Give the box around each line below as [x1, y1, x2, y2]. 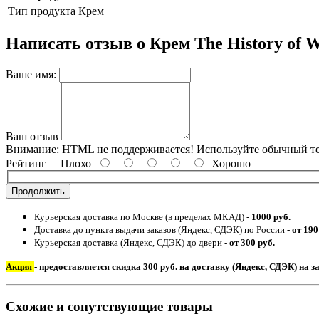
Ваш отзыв [6, 130, 58, 142]
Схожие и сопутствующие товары [6, 298, 213, 314]
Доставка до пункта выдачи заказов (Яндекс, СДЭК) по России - [34, 224, 292, 236]
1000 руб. [251, 211, 291, 223]
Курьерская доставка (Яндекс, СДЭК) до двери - [34, 237, 229, 249]
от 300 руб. [229, 237, 275, 249]
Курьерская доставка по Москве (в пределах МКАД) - [34, 211, 251, 223]
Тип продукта [8, 4, 75, 17]
